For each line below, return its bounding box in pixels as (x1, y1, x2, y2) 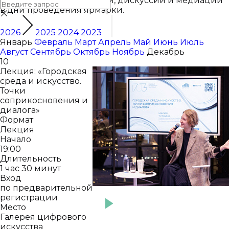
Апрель (98, 37, 133, 47)
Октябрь (73, 47, 112, 57)
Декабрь (147, 47, 185, 57)
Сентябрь (30, 47, 73, 57)
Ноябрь (112, 47, 147, 57)
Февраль (34, 37, 75, 47)
